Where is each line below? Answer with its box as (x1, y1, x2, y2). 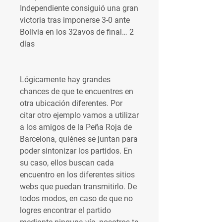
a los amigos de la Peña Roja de (20, 122, 132, 132)
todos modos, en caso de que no (20, 194, 133, 203)
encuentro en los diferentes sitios (20, 170, 135, 179)
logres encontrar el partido (20, 206, 111, 215)
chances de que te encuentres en (20, 87, 133, 96)
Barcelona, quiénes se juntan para (20, 134, 138, 144)
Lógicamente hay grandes (20, 75, 111, 84)
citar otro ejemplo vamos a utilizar (20, 111, 139, 120)
